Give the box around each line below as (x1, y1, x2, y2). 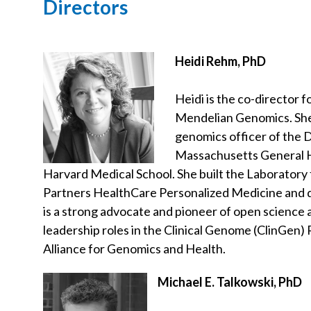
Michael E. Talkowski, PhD (158, 274, 302, 289)
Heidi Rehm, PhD (175, 53, 266, 69)
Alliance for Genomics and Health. (43, 241, 228, 256)
